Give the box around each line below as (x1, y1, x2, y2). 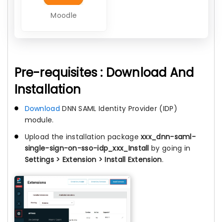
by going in (149, 143, 191, 153)
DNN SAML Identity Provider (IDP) (59, 103, 177, 113)
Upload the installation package (24, 131, 141, 142)
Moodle (51, 10, 77, 20)
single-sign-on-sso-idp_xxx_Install (24, 143, 149, 153)
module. (24, 114, 54, 125)
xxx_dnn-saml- (141, 131, 196, 142)
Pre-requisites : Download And (14, 64, 194, 81)
